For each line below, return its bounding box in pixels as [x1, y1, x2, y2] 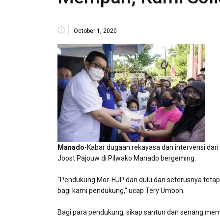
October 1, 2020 [74, 27, 117, 34]
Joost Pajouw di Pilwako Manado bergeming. [57, 154, 196, 162]
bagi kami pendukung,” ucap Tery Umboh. [57, 187, 185, 194]
